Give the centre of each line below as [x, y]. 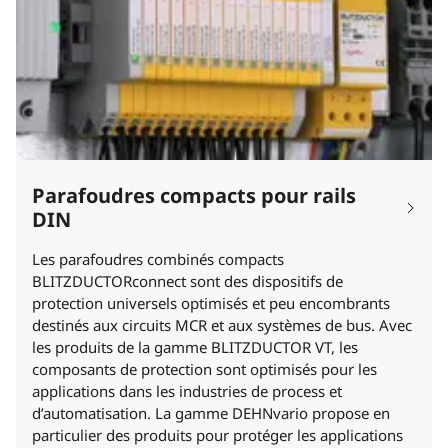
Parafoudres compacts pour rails [194, 195]
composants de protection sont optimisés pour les [204, 368]
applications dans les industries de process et [187, 390]
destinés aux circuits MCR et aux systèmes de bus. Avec [222, 324]
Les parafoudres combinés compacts [158, 258]
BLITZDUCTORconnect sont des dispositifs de [187, 280]
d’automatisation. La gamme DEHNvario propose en [211, 412]
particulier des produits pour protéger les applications [217, 434]
